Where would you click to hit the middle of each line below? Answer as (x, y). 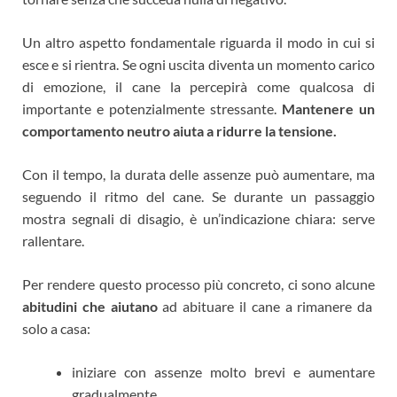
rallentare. (53, 241)
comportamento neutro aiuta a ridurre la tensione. (179, 131)
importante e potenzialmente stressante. (152, 109)
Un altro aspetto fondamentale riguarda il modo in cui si (198, 43)
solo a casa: (56, 329)
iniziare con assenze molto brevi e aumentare (223, 372)
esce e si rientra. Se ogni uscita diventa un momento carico (198, 65)
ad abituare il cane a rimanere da (265, 307)
